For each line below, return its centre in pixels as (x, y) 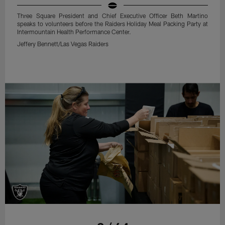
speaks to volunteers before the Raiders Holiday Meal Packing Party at (113, 23)
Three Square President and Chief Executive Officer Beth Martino (113, 15)
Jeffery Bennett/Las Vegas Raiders (63, 43)
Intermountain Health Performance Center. (74, 31)
